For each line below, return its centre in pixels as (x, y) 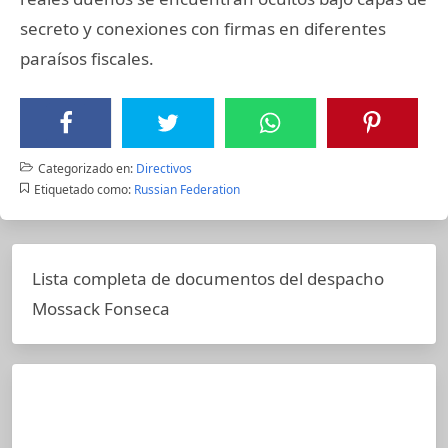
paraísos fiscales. (87, 58)
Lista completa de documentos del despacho (208, 278)
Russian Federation (186, 189)
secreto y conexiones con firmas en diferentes (203, 28)
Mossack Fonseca (101, 308)
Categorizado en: (85, 168)
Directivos (163, 168)
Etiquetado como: (82, 189)
